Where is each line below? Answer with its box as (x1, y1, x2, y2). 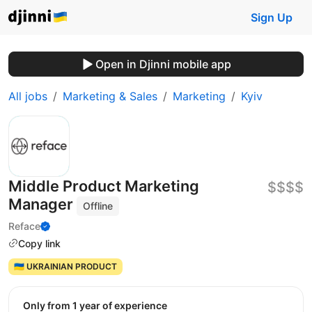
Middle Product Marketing (8, 177, 199, 195)
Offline (83, 200, 114, 212)
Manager (8, 195, 77, 213)
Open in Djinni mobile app (95, 57, 231, 71)
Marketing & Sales (63, 89, 157, 103)
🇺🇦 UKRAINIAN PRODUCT (13, 261, 117, 272)
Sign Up (251, 10, 292, 24)
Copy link (18, 237, 61, 249)
